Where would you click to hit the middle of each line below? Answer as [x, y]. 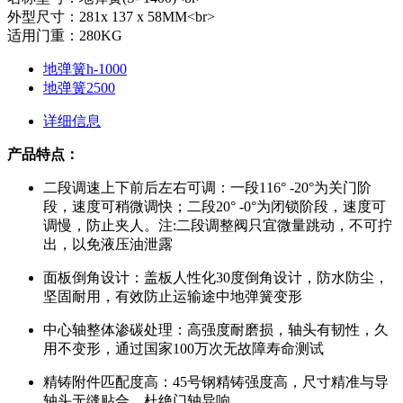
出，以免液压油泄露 [108, 244]
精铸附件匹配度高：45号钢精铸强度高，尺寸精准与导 [216, 381]
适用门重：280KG [65, 35]
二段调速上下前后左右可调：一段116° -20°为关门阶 [207, 187]
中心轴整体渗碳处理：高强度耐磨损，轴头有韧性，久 [216, 329]
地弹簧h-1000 [85, 68]
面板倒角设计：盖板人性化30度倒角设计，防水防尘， [216, 277]
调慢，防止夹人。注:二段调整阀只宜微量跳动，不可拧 [218, 225]
